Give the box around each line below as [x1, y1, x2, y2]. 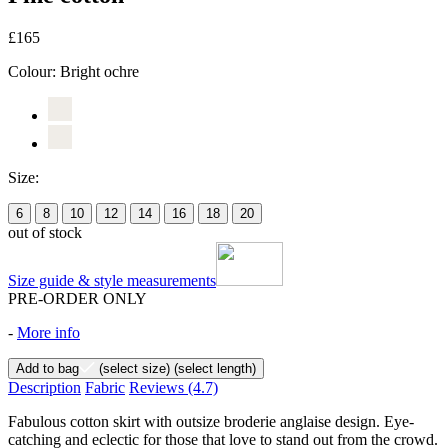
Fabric [85, 378, 125, 396]
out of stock [8, 223, 82, 241]
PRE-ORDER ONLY [8, 289, 147, 307]
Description [8, 378, 81, 396]
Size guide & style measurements [8, 271, 216, 289]
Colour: [8, 62, 60, 80]
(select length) [170, 360, 256, 376]
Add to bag [16, 360, 79, 376]
